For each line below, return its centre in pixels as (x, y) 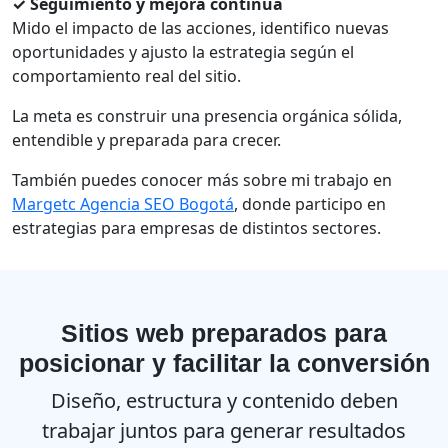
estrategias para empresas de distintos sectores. (196, 228)
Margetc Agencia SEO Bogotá (123, 204)
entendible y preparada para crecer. (146, 140)
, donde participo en (310, 204)
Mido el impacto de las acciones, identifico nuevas (200, 28)
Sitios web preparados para (224, 333)
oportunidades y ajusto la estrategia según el (183, 52)
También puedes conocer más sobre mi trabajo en (202, 180)
